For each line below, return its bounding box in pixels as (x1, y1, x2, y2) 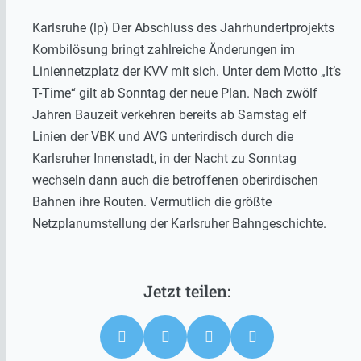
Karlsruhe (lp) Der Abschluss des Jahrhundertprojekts (32, 19, 334, 35)
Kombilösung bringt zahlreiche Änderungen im (32, 41, 295, 57)
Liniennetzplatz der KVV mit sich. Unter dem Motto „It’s (32, 63, 341, 79)
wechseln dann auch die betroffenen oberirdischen (32, 172, 318, 188)
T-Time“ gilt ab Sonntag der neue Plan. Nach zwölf (32, 85, 317, 101)
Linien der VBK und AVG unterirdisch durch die (32, 128, 293, 144)
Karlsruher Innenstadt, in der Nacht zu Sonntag (32, 150, 297, 166)
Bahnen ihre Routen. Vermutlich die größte (32, 193, 272, 210)
